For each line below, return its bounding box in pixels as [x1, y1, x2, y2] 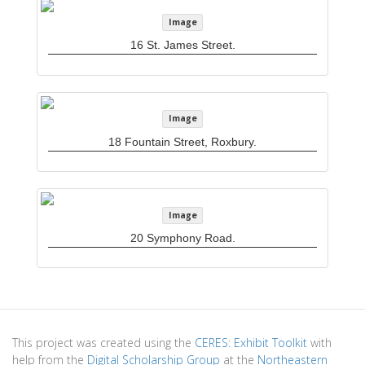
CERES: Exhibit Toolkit [195, 334, 307, 350]
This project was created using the [12, 334, 195, 350]
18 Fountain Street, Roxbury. [108, 134, 257, 148]
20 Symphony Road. [130, 231, 235, 244]
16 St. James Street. [130, 38, 235, 52]
